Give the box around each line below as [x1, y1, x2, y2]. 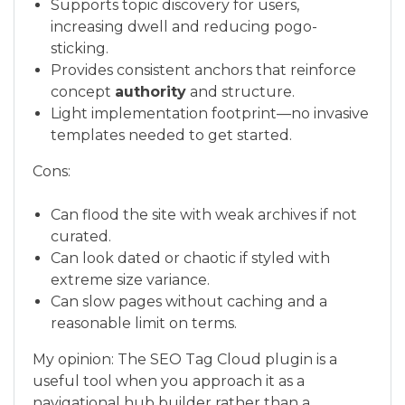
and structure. [186, 83, 295, 101]
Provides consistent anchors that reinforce [51, 61, 356, 80]
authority [115, 83, 186, 101]
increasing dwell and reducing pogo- [51, 18, 317, 36]
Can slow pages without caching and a [51, 293, 327, 311]
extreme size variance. [51, 271, 210, 289]
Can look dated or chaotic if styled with [51, 250, 330, 268]
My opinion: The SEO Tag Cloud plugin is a [33, 351, 337, 369]
